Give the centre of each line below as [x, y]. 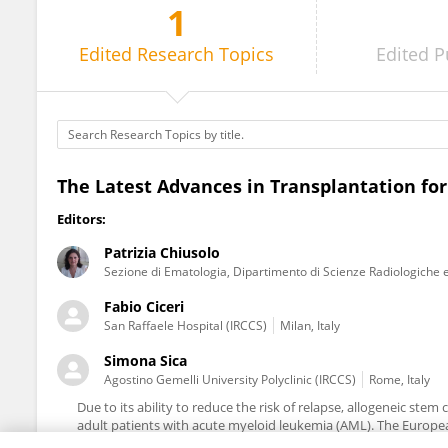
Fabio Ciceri [144, 306]
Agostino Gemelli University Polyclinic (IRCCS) [230, 379]
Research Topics [206, 54]
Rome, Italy [399, 379]
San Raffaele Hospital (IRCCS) [185, 325]
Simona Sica [145, 360]
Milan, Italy [310, 325]
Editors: [81, 219]
